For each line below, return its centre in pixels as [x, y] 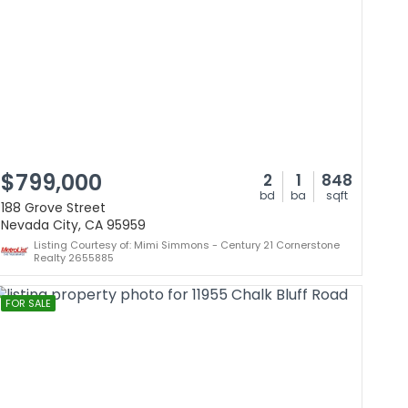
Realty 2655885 [74, 258]
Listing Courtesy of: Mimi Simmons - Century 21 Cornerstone [187, 245]
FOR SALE [28, 303]
